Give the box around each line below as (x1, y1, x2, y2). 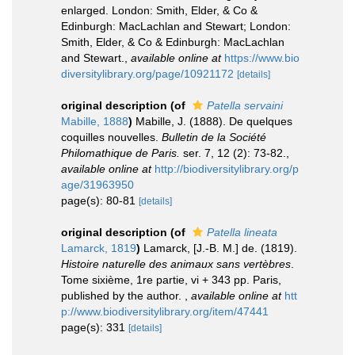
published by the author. (61, 288, 185, 302)
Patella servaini (207, 98, 283, 112)
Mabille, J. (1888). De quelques (136, 114, 292, 128)
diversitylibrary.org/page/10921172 (61, 67, 234, 80)
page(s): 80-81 (61, 193, 139, 207)
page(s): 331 (61, 320, 128, 334)
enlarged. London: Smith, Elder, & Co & (61, 3, 258, 17)
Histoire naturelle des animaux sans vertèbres (61, 257, 291, 270)
